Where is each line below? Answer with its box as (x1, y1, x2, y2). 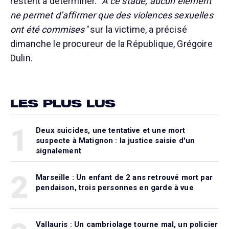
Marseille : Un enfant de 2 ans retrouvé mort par (36, 172, 213, 182)
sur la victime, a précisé (87, 24, 187, 35)
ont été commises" (10, 24, 88, 35)
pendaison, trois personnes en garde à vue (36, 182, 194, 192)
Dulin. (10, 52, 33, 63)
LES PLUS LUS (10, 95, 115, 110)
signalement (36, 146, 81, 155)
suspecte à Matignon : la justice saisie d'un (36, 135, 195, 145)
